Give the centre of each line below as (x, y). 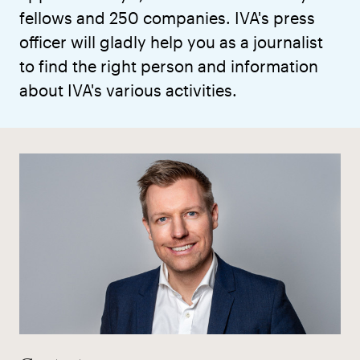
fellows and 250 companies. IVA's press (167, 18)
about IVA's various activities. (128, 90)
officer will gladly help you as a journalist (171, 42)
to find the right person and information (169, 66)
